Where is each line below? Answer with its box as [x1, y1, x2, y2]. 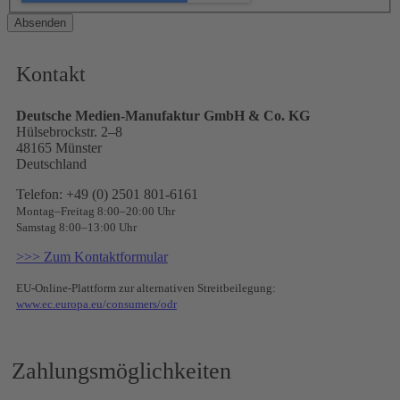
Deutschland [16, 156, 87, 172]
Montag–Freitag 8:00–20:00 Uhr [16, 204, 175, 219]
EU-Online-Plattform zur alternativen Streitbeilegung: [16, 281, 276, 296]
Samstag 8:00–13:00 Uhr [16, 221, 137, 235]
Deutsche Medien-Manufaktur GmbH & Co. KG [16, 108, 310, 124]
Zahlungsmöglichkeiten [12, 358, 231, 385]
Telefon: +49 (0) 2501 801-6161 [16, 187, 198, 203]
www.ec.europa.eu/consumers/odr [16, 297, 177, 312]
